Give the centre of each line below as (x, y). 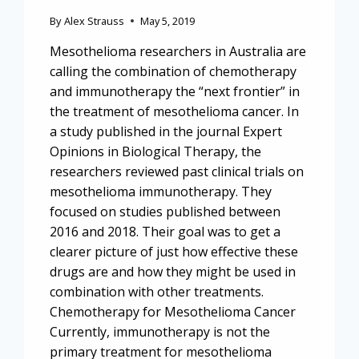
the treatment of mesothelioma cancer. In (175, 111)
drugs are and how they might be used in (173, 271)
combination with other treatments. (157, 291)
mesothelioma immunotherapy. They (161, 191)
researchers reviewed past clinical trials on (177, 171)
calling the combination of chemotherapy (173, 71)
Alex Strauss (94, 20)
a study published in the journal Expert (166, 131)
